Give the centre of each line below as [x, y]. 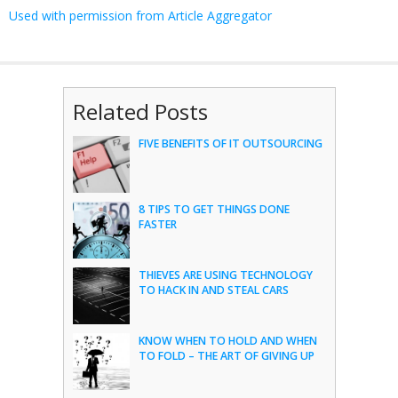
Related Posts [140, 111]
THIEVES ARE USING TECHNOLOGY [225, 275]
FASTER [157, 224]
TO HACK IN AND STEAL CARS [213, 290]
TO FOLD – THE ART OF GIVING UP [226, 356]
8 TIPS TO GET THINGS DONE [214, 209]
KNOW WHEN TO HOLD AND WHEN [227, 341]
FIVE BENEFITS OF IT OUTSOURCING [230, 143]
